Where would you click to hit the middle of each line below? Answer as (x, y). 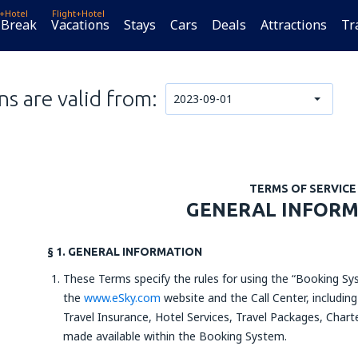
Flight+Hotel (78, 13)
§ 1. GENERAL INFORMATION (125, 252)
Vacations (80, 25)
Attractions (294, 25)
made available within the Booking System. (175, 336)
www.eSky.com (122, 298)
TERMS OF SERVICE (303, 189)
